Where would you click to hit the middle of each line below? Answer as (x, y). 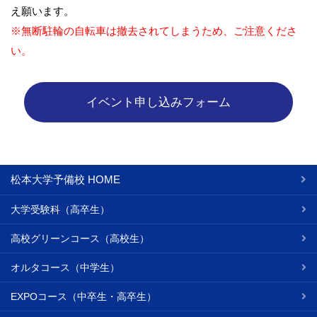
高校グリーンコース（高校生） (80, 239)
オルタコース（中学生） (65, 268)
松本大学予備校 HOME (65, 180)
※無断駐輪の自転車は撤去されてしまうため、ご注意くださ (154, 31)
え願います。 (42, 11)
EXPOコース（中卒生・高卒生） (83, 297)
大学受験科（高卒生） (60, 210)
